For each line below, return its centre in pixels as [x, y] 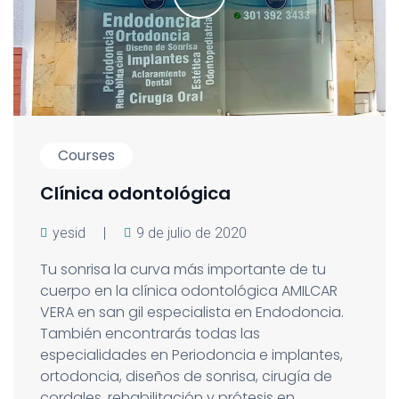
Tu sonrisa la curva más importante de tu [183, 270]
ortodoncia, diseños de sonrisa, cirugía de [186, 377]
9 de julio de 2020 [191, 233]
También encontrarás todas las [150, 334]
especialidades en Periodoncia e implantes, [191, 355]
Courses [86, 156]
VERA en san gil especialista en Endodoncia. [192, 313]
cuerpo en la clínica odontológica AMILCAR [189, 291]
